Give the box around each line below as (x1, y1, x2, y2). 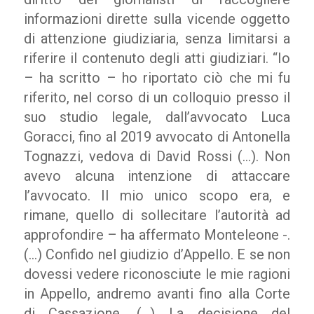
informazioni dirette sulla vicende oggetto (23, 11, 291, 27)
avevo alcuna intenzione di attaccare (23, 168, 291, 184)
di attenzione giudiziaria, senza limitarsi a (23, 30, 291, 47)
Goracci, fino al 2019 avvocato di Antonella (23, 128, 291, 145)
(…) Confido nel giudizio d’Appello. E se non (23, 246, 291, 263)
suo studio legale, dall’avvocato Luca (23, 109, 291, 125)
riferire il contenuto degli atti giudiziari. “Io (23, 50, 291, 67)
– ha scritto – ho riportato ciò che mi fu (23, 69, 291, 86)
